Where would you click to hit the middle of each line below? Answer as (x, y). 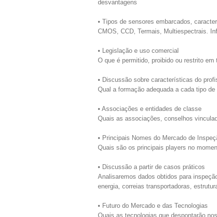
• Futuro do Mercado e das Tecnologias (153, 206)
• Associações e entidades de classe (150, 109)
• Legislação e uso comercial (138, 51)
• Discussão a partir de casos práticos (151, 167)
